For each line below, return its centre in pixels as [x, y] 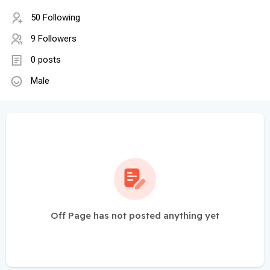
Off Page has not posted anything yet [135, 216]
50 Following [55, 18]
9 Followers [54, 39]
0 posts [46, 60]
